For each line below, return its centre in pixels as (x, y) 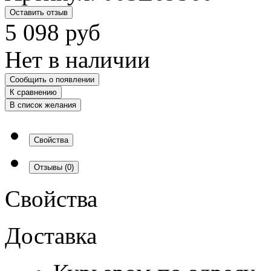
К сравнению (33, 92)
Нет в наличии (77, 59)
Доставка (51, 235)
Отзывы (49, 167)
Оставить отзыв (39, 12)
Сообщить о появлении (52, 79)
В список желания (43, 105)
